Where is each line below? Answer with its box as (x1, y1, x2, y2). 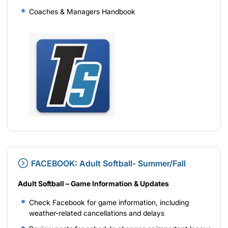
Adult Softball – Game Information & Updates (18, 179, 169, 188)
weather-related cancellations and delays (29, 208, 164, 217)
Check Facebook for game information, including (29, 197, 189, 207)
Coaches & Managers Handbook (29, 7, 135, 16)
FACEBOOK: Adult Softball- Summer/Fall (31, 158, 186, 168)
